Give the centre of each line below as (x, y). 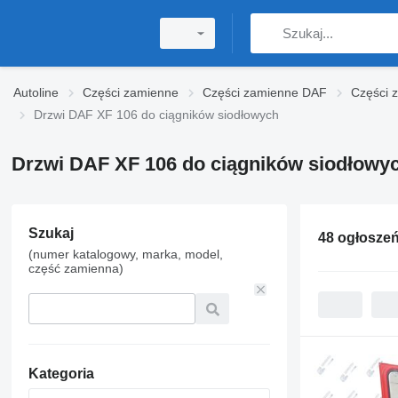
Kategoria (61, 374)
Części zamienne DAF (265, 92)
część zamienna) (76, 268)
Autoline (36, 92)
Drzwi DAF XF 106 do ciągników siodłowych (156, 115)
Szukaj (51, 233)
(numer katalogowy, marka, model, (125, 254)
